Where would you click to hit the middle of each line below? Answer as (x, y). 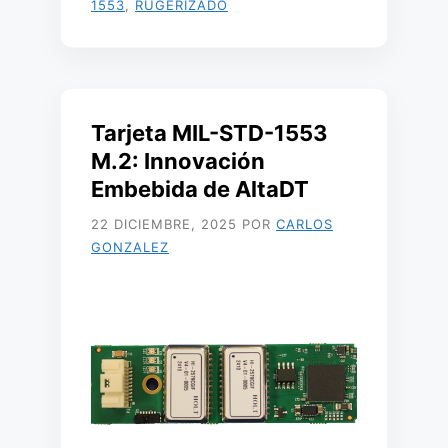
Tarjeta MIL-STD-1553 (209, 133)
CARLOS (304, 224)
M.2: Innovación (178, 161)
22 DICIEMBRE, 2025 (164, 224)
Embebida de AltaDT (200, 189)
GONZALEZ (130, 247)
